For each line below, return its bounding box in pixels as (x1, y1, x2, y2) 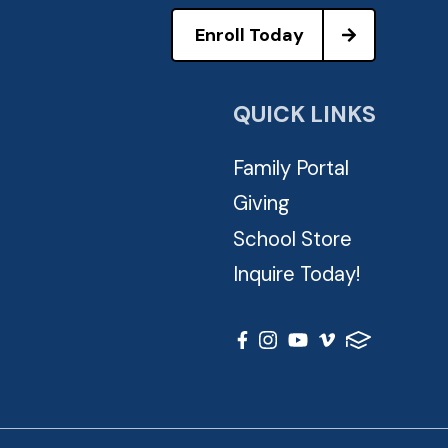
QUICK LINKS (233, 99, 376, 130)
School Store (233, 225, 352, 252)
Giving (233, 190, 290, 217)
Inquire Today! (233, 261, 360, 288)
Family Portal (233, 154, 349, 181)
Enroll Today (195, 22, 304, 47)
